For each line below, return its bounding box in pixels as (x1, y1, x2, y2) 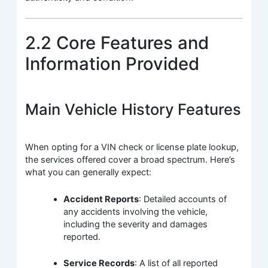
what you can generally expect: (25, 167, 152, 178)
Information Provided (25, 53, 200, 75)
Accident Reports (63, 193, 139, 205)
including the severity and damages (63, 218, 208, 230)
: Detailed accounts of (139, 193, 227, 205)
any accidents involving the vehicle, (63, 206, 208, 217)
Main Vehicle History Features (25, 100, 242, 119)
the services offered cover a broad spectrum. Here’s (25, 154, 236, 166)
